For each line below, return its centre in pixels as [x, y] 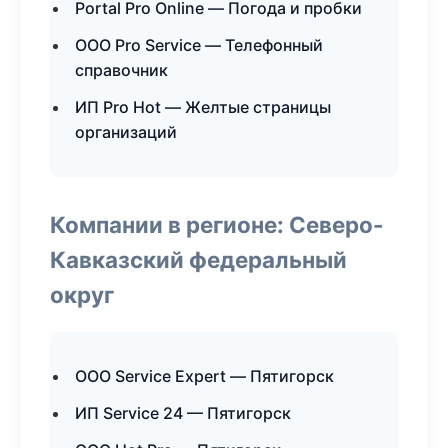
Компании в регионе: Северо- [217, 224]
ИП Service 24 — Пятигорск [183, 413]
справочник [121, 70]
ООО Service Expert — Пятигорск [204, 376]
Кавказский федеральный [198, 259]
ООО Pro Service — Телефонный [199, 45]
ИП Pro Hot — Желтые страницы [203, 107]
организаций [126, 132]
